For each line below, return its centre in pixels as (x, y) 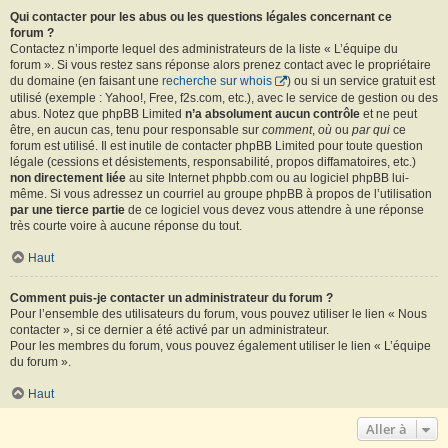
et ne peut (388, 114)
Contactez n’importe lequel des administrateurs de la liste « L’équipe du (204, 49)
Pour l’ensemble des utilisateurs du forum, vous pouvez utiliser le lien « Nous (218, 314)
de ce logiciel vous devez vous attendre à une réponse (274, 210)
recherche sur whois (217, 81)
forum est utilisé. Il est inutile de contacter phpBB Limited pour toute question (216, 146)
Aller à (386, 429)
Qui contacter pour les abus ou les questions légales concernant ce (201, 17)
